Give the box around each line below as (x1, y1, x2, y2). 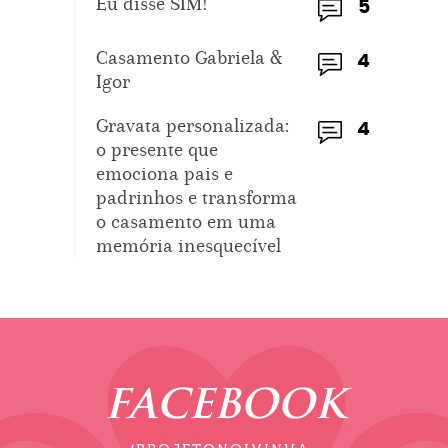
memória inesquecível (96, 233, 281, 257)
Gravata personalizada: (96, 113, 289, 137)
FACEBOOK (103, 387, 345, 428)
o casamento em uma (96, 209, 276, 233)
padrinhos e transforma (96, 185, 297, 209)
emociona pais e (96, 161, 233, 185)
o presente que (96, 137, 218, 161)
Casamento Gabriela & (96, 45, 282, 69)
